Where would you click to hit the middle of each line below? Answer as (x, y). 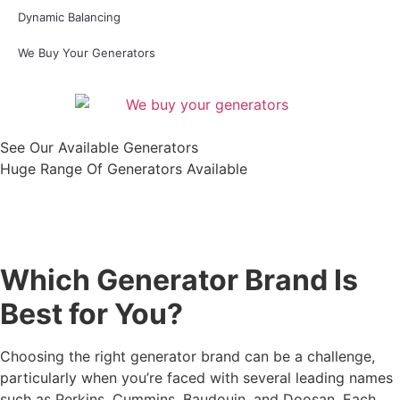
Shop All (207, 214)
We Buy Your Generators (87, 53)
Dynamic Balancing (69, 17)
